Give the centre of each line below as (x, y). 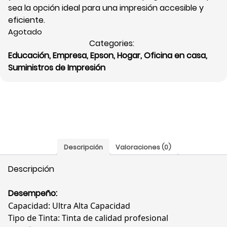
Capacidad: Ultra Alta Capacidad (69, 206)
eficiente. (27, 20)
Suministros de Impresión (57, 68)
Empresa (70, 56)
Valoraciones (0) (144, 147)
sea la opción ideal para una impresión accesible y (106, 8)
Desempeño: (33, 194)
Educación (29, 56)
